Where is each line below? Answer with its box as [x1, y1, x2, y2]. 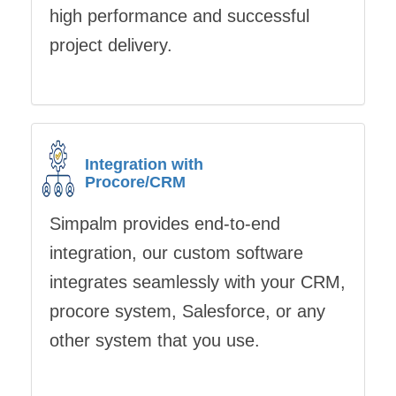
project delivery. [49, 35, 172, 55]
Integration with [85, 156, 203, 173]
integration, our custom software [49, 243, 303, 263]
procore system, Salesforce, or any [49, 301, 325, 321]
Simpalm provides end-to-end [49, 214, 280, 233]
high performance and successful [49, 6, 309, 26]
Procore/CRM [85, 173, 186, 191]
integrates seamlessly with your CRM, [49, 272, 346, 292]
